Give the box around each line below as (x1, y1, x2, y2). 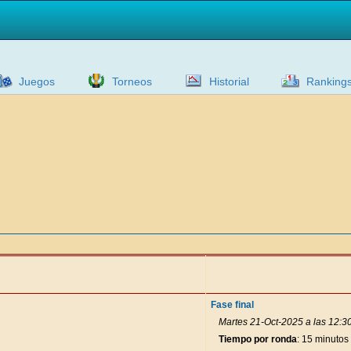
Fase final (211, 299, 254, 310)
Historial (209, 75, 249, 88)
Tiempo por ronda (219, 334, 297, 345)
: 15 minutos (297, 334, 349, 345)
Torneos (112, 75, 152, 88)
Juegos (19, 75, 55, 88)
